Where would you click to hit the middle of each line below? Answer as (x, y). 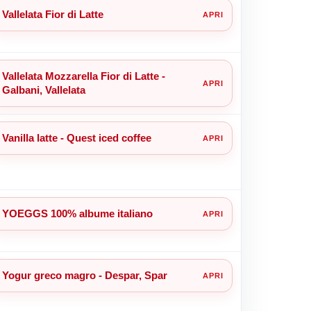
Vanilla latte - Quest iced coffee (76, 137)
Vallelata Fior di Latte (52, 14)
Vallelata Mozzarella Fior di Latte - (83, 76)
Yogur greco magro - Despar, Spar (84, 275)
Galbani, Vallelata (43, 90)
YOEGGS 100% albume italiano (77, 213)
